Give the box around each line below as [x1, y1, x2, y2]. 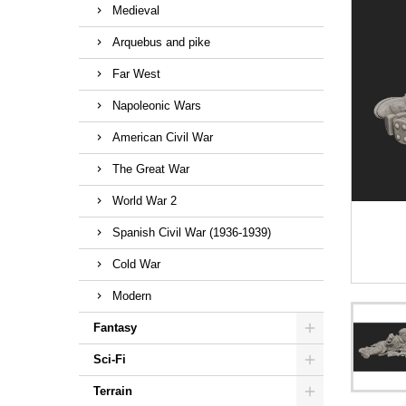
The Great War [112, 162, 189, 176]
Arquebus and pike [112, 35, 210, 49]
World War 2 [112, 194, 177, 208]
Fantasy [93, 321, 137, 334]
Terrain [93, 384, 132, 398]
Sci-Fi [93, 353, 126, 366]
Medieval [112, 4, 159, 17]
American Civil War [112, 130, 213, 144]
